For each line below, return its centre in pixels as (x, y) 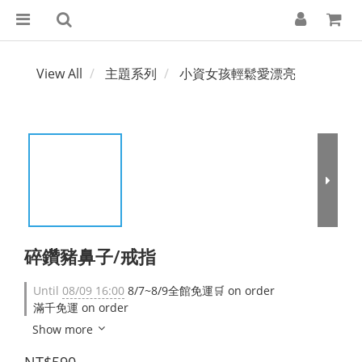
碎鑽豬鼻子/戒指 (90, 256)
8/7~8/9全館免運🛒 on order (200, 290)
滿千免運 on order (81, 307)
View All (59, 74)
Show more (63, 329)
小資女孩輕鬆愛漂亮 (238, 74)
